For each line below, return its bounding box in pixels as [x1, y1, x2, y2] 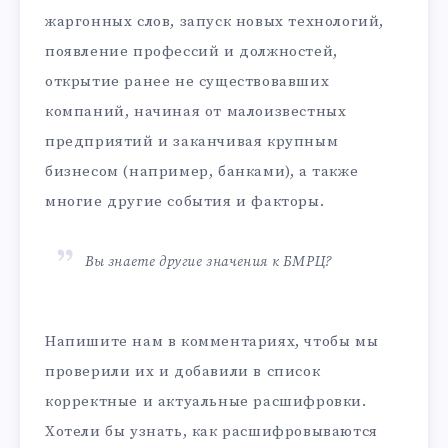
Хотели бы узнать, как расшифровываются [45, 421, 378, 441]
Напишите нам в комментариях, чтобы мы [45, 331, 379, 351]
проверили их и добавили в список [45, 361, 321, 381]
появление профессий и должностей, [45, 41, 338, 61]
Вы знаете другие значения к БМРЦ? [85, 252, 332, 271]
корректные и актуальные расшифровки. [45, 391, 367, 411]
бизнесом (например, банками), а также [45, 161, 359, 181]
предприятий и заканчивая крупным [45, 131, 339, 151]
